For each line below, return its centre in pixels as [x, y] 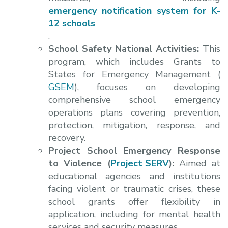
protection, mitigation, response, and [134, 125]
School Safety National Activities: [125, 49]
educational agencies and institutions [134, 176]
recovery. [67, 138]
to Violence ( [79, 163]
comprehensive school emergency [134, 99]
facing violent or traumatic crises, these [134, 189]
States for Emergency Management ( [134, 74]
